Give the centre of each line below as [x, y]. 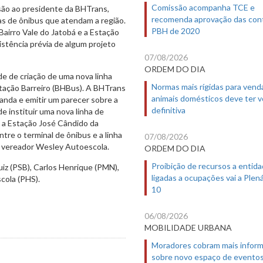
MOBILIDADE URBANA [188, 227]
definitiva [168, 110]
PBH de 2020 [176, 31]
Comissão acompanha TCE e [203, 7]
